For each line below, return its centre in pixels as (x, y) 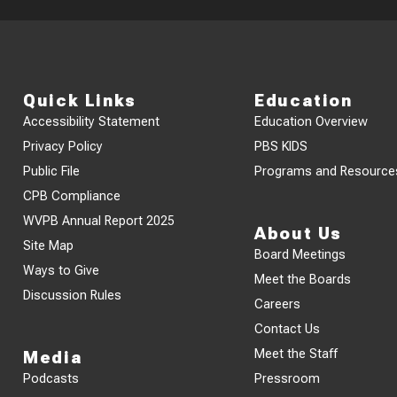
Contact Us (288, 329)
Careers (278, 304)
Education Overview (311, 121)
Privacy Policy (63, 146)
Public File (52, 171)
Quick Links (80, 100)
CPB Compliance (72, 196)
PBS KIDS (281, 146)
